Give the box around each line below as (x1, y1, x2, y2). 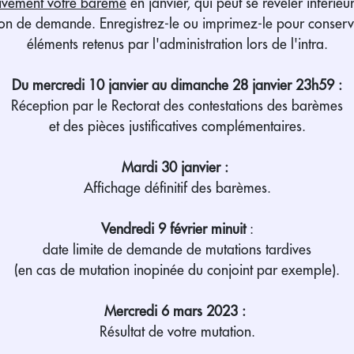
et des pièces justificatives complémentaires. (48, 119, 306, 134)
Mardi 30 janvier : (122, 160, 232, 175)
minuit (210, 221, 246, 236)
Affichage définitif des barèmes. (83, 180, 271, 195)
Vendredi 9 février (100, 221, 207, 236)
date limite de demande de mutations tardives (43, 242, 311, 257)
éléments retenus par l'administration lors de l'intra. (26, 36, 328, 51)
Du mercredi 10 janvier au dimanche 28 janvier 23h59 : (12, 77, 342, 92)
